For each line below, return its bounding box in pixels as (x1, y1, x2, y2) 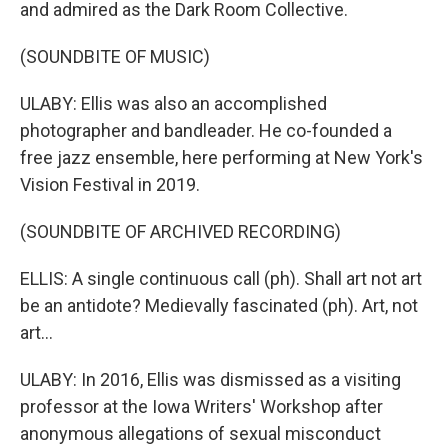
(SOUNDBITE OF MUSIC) (20, 46, 210, 67)
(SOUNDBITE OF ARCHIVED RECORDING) (20, 221, 341, 242)
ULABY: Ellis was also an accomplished (20, 93, 327, 114)
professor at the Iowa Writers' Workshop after (20, 396, 383, 417)
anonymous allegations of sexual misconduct (20, 423, 381, 444)
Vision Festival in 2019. (20, 174, 200, 195)
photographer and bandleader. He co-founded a (20, 120, 392, 141)
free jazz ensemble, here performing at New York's (20, 147, 423, 168)
